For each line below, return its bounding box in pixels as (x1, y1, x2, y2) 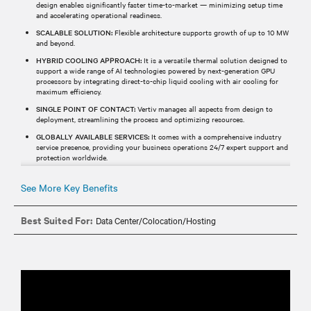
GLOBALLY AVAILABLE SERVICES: (36, 131, 149, 142)
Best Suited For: (21, 212, 92, 227)
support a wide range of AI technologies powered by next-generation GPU (36, 65, 275, 76)
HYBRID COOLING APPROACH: (36, 54, 142, 65)
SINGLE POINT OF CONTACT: (36, 103, 135, 114)
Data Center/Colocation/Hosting (96, 213, 216, 226)
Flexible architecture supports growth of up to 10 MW (112, 26, 289, 37)
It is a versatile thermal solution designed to (142, 54, 287, 65)
